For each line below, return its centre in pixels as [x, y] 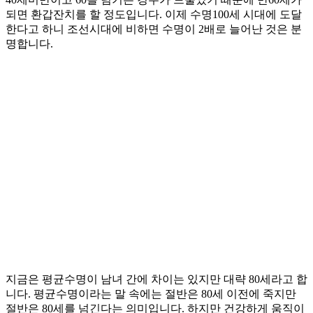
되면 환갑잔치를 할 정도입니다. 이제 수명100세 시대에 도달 [154, 15]
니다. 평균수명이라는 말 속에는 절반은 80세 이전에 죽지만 [151, 294]
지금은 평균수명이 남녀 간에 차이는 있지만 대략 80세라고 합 [156, 279]
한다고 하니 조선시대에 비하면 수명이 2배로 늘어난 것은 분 [154, 29]
